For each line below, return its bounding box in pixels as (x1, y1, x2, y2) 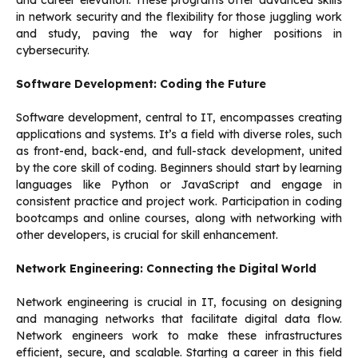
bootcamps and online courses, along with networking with (16, 211, 342, 226)
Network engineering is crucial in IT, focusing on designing (16, 295, 342, 310)
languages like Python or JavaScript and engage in (16, 177, 342, 193)
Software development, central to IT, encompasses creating (16, 110, 342, 125)
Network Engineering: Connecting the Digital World (16, 261, 316, 276)
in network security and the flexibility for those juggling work (16, 10, 342, 25)
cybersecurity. (16, 43, 89, 58)
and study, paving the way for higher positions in (16, 26, 342, 42)
